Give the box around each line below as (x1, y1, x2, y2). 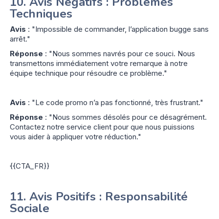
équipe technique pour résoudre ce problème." (10, 68, 167, 78)
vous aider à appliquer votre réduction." (10, 131, 141, 141)
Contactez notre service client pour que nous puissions (10, 122, 195, 131)
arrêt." (10, 34, 30, 44)
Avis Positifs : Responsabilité (29, 188, 188, 204)
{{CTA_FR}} (10, 161, 49, 171)
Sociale (10, 200, 49, 216)
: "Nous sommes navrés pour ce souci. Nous (43, 48, 195, 58)
